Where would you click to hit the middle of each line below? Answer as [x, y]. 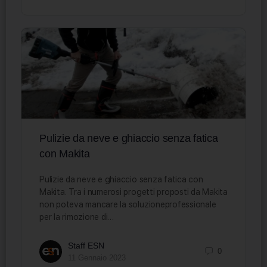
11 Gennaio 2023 [97, 257]
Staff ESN [86, 245]
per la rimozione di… [77, 217]
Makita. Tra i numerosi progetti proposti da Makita [133, 192]
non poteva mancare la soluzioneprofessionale [128, 204]
